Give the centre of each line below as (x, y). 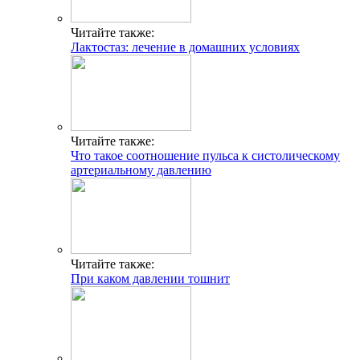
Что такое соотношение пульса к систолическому (205, 156)
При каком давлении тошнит (150, 279)
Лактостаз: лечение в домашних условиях (185, 47)
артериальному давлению (141, 170)
